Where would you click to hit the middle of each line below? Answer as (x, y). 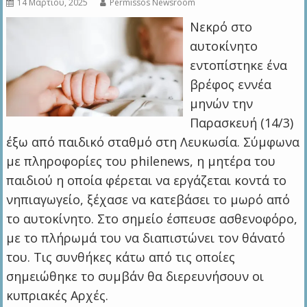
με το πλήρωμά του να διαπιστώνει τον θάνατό (146, 238)
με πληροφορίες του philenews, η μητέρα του (141, 161)
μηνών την (221, 104)
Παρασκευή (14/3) (241, 123)
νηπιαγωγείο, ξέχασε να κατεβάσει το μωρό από (148, 200)
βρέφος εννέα (230, 85)
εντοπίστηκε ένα (238, 65)
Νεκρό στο (221, 27)
